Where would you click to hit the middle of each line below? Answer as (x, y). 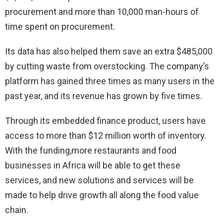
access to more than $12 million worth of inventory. (106, 136)
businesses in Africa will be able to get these (93, 166)
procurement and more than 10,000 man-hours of (102, 12)
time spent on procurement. (60, 27)
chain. (17, 210)
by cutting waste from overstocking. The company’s (107, 66)
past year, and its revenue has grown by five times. (104, 96)
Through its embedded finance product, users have (105, 121)
